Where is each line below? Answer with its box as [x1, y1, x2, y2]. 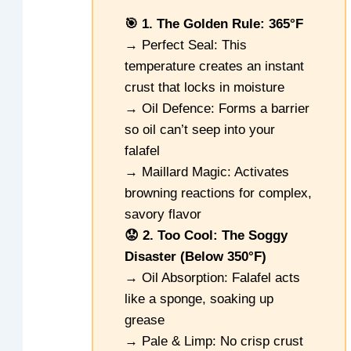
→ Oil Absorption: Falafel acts [125, 270, 301, 285]
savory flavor [125, 206, 202, 222]
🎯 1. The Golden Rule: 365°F [125, 16, 304, 31]
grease [125, 312, 165, 327]
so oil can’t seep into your [125, 121, 276, 137]
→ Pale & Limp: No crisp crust [125, 333, 304, 349]
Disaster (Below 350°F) [125, 248, 267, 264]
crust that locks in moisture [125, 79, 285, 95]
